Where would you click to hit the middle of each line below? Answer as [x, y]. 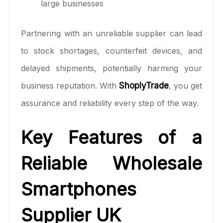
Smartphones [79, 189]
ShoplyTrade [144, 85]
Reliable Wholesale [111, 163]
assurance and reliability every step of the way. [110, 103]
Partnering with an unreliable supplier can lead [111, 33]
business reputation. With [70, 85]
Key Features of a [111, 137]
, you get [185, 85]
